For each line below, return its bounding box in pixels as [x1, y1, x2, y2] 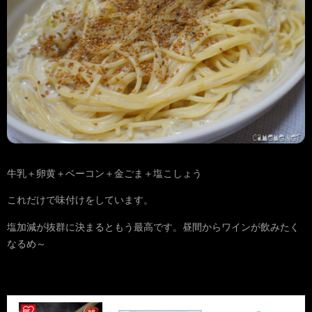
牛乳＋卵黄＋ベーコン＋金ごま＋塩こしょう [7, 166, 202, 180]
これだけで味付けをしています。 [7, 194, 153, 207]
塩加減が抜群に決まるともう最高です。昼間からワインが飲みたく [7, 220, 299, 233]
